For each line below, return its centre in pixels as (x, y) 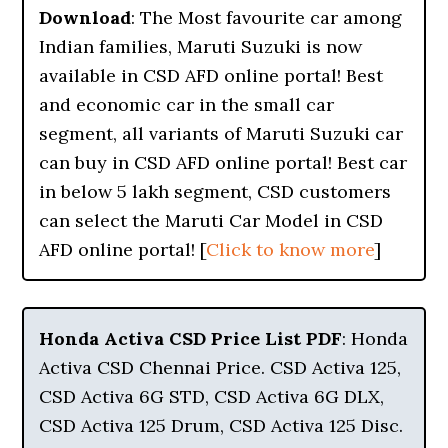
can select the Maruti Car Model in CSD (211, 220)
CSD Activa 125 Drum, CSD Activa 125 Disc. (221, 425)
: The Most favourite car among (267, 17)
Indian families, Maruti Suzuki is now (201, 46)
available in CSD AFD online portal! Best (211, 75)
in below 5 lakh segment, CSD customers (215, 191)
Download (85, 17)
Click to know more (290, 249)
